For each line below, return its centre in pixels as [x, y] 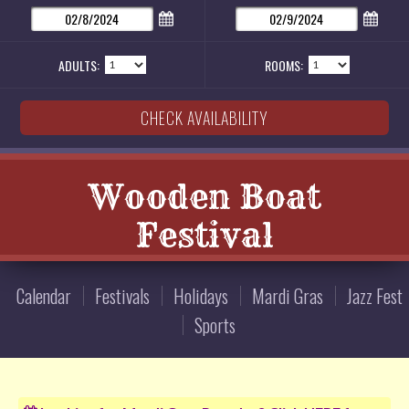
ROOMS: [283, 66]
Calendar [43, 296]
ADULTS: [79, 66]
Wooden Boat [204, 197]
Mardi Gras [287, 296]
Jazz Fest [374, 296]
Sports [215, 325]
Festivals [122, 296]
